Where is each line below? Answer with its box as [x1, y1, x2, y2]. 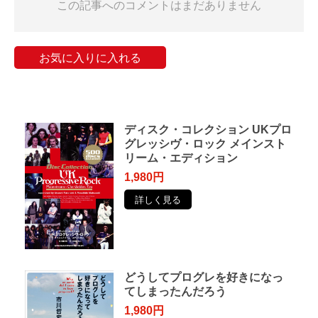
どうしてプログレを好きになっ [124, 270, 283, 283]
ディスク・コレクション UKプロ [124, 123, 292, 136]
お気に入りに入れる [39, 51, 141, 64]
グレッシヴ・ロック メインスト [124, 137, 286, 150]
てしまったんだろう [124, 285, 226, 297]
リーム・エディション [124, 151, 238, 164]
